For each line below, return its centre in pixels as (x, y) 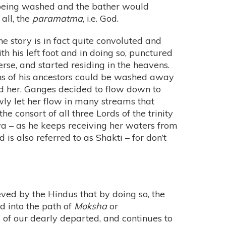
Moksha (91, 206)
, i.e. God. (101, 19)
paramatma (58, 19)
